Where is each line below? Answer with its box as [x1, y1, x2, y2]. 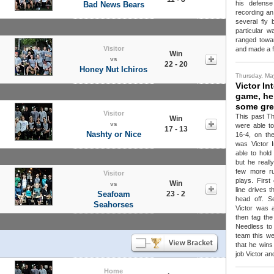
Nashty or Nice [86, 129, 141, 139]
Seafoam [97, 189, 130, 199]
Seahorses [94, 199, 133, 209]
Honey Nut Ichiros [80, 64, 147, 74]
